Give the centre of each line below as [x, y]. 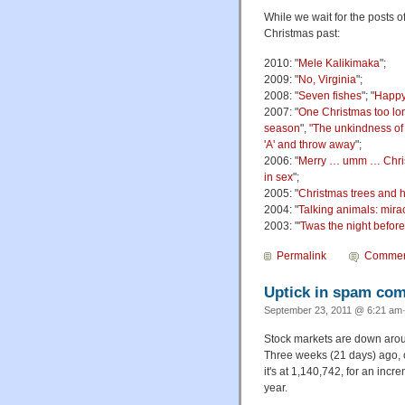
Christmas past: [302, 34]
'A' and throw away [310, 145]
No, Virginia [327, 80]
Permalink [301, 256]
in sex [278, 178]
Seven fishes [330, 96]
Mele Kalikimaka [339, 64]
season [282, 129]
